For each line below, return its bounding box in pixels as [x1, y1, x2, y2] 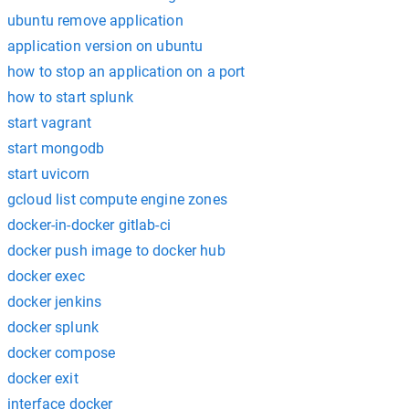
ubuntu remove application [7, 11, 184, 29]
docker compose [7, 343, 116, 362]
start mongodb [7, 139, 104, 157]
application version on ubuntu [7, 37, 204, 55]
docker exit [7, 369, 79, 387]
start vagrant [7, 113, 91, 131]
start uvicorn [7, 164, 89, 183]
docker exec [7, 267, 85, 285]
